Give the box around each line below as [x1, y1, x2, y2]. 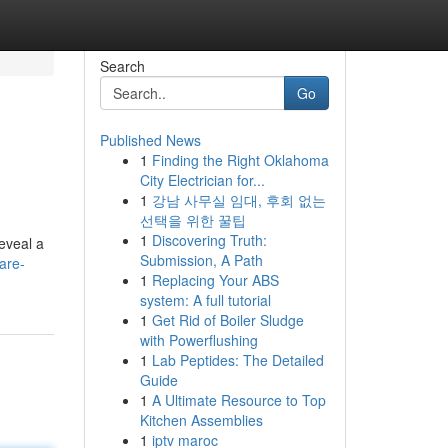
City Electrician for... [139, 170, 265, 190]
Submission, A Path [139, 250, 263, 270]
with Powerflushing [139, 330, 258, 350]
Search [99, 56, 145, 76]
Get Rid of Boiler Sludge [151, 310, 304, 330]
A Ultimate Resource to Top [151, 390, 326, 410]
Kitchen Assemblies [139, 410, 263, 430]
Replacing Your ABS [151, 270, 279, 290]
